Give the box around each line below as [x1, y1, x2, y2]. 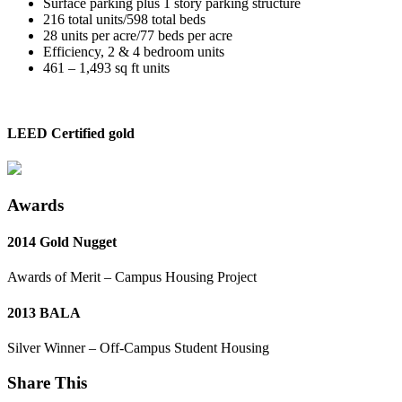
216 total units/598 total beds [43, 11, 205, 27]
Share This [7, 372, 87, 392]
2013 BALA [7, 304, 81, 320]
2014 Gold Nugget [7, 234, 117, 250]
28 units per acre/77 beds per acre [43, 27, 232, 43]
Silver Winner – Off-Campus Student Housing [7, 339, 269, 355]
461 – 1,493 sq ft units [43, 59, 170, 75]
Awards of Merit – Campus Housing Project [7, 269, 257, 285]
